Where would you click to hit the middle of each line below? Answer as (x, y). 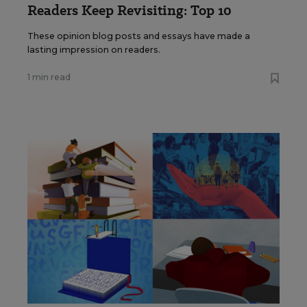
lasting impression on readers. (94, 49)
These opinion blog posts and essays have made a (139, 36)
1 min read (49, 77)
